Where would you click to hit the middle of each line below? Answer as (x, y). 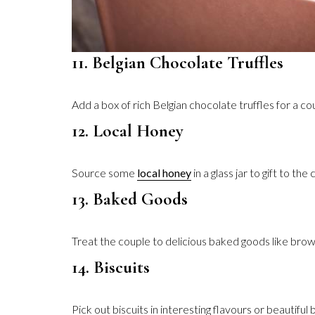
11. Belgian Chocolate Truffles (178, 63)
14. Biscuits (111, 267)
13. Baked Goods (130, 199)
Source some (104, 173)
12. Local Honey (128, 131)
